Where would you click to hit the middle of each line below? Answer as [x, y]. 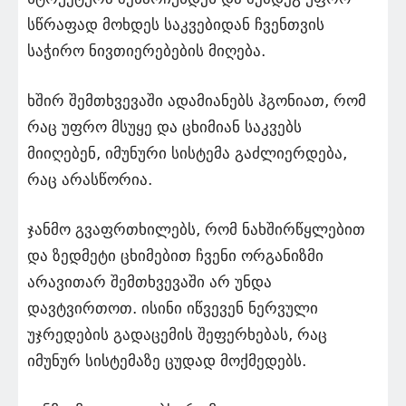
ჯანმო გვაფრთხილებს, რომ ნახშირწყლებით [196, 229]
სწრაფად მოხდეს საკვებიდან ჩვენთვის [176, 24]
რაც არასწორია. [90, 179]
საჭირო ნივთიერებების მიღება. [146, 51]
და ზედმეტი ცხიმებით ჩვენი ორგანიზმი [175, 256]
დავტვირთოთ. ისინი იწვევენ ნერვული [173, 308]
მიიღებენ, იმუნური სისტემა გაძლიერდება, [187, 153]
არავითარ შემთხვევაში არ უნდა [150, 282]
